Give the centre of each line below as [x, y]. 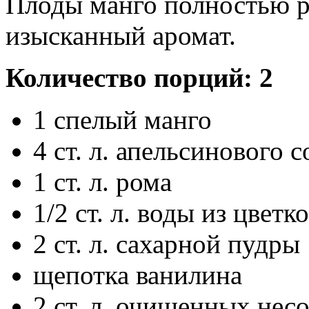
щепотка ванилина [138, 275]
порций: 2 [213, 77]
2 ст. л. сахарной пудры [167, 243]
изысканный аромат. [121, 35]
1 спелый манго [122, 119]
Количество [80, 77]
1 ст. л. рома [102, 181]
